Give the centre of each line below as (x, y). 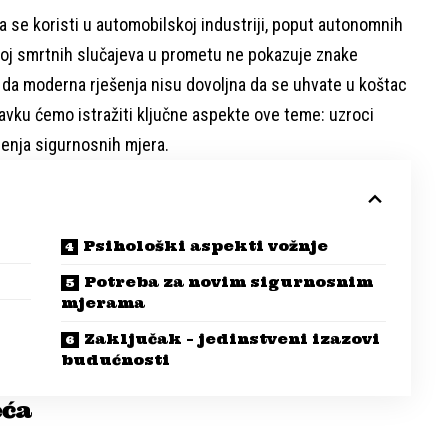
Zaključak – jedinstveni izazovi (232, 339)
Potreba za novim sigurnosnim (229, 282)
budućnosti (116, 360)
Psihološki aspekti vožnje (206, 246)
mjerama (103, 303)
